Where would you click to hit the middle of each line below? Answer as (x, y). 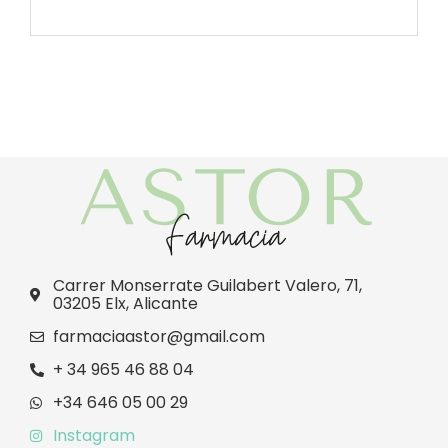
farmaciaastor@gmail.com (158, 337)
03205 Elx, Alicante (125, 304)
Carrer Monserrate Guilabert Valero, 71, (207, 286)
